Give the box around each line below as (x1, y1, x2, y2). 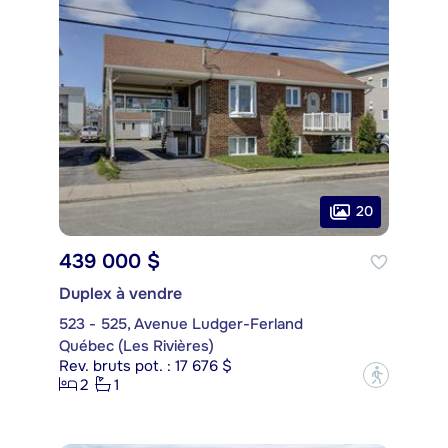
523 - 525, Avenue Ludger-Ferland (59, 313, 303, 334)
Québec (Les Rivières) (59, 335, 214, 356)
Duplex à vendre (59, 282, 182, 304)
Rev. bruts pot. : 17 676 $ (59, 355, 232, 376)
